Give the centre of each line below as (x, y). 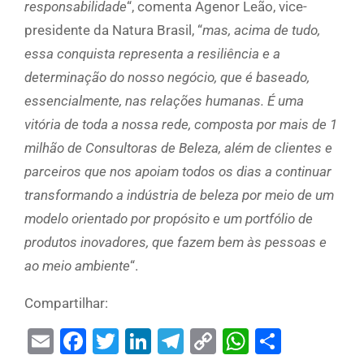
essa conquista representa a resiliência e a (152, 54)
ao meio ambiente (77, 266)
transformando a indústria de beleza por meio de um (179, 195)
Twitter (158, 342)
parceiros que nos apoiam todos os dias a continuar (178, 172)
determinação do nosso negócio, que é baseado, (167, 78)
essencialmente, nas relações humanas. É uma (164, 101)
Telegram (237, 342)
